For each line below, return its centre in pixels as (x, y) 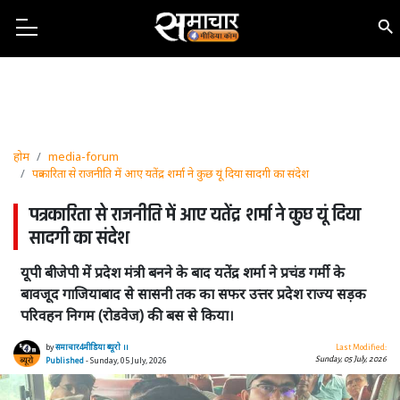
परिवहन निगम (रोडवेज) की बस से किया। (127, 315)
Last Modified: (361, 347)
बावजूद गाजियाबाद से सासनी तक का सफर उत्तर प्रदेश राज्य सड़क (193, 294)
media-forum (83, 156)
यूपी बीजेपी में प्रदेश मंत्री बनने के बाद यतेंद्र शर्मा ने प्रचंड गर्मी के (183, 272)
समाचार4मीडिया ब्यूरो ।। (92, 347)
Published (65, 361)
